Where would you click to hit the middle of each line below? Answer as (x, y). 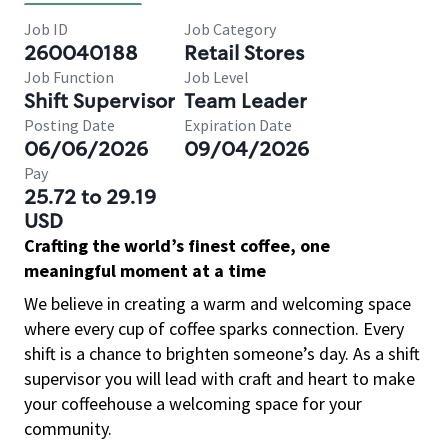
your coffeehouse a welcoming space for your (193, 403)
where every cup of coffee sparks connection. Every (214, 328)
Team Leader (245, 101)
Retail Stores (244, 53)
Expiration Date (238, 125)
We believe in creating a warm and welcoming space (217, 303)
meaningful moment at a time (145, 270)
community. (68, 428)
